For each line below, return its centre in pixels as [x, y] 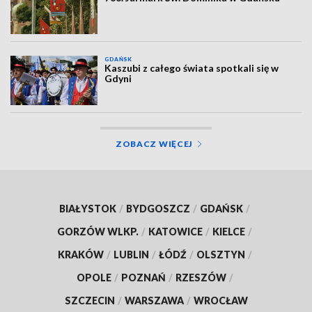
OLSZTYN [220, 254]
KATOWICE [175, 231]
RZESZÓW [201, 277]
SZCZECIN [89, 300]
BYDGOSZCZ [158, 208]
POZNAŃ [143, 277]
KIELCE [229, 231]
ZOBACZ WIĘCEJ [154, 143]
